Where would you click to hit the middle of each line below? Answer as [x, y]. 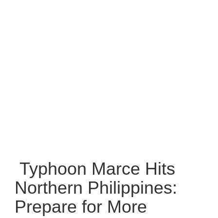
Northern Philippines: [96, 187]
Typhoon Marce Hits [95, 168]
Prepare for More [81, 206]
